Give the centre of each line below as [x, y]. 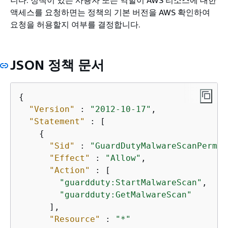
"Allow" [123, 158]
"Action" [70, 170]
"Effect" [70, 158]
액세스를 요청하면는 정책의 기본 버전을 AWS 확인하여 [110, 12]
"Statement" [57, 121]
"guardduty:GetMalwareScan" [126, 195]
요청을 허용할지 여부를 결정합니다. [75, 24]
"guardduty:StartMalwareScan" [131, 182]
